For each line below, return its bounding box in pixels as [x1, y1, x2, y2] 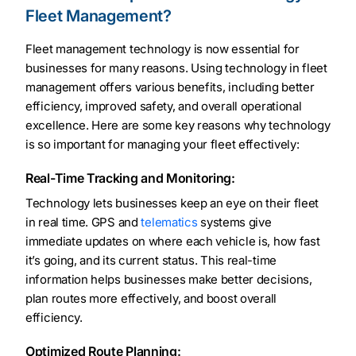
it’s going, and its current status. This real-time [25, 253, 277, 269]
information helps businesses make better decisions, [25, 272, 312, 288]
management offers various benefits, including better [25, 79, 315, 95]
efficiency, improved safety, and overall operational [25, 99, 302, 114]
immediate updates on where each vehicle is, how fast [25, 234, 320, 250]
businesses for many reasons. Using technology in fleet [25, 60, 327, 76]
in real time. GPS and [25, 215, 141, 230]
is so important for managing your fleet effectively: [25, 137, 300, 153]
